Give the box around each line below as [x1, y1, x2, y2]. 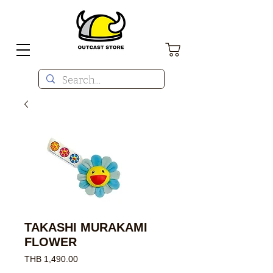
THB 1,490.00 [24, 254, 78, 264]
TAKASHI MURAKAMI [24, 221, 147, 234]
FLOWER [24, 235, 77, 249]
